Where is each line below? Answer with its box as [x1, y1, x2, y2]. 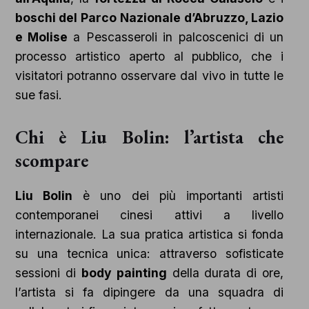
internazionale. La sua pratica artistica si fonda [14, 227, 284, 242]
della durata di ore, [166, 266, 284, 281]
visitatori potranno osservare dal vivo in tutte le [14, 68, 284, 83]
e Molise [14, 30, 68, 45]
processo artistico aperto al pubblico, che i [14, 49, 284, 64]
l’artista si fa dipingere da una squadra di [14, 285, 284, 300]
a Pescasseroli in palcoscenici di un [68, 30, 284, 45]
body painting [81, 266, 167, 281]
